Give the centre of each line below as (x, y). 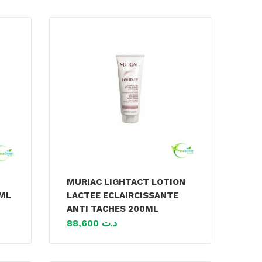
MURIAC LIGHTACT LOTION (126, 182)
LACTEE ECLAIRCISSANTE (123, 195)
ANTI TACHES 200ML (113, 208)
